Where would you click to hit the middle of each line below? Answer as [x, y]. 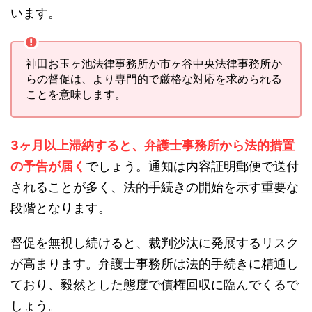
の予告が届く [48, 166]
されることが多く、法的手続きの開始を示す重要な [155, 187]
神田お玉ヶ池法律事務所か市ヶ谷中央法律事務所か [154, 64]
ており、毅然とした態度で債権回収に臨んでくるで [155, 285]
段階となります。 [61, 208]
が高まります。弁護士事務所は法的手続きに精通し [155, 264]
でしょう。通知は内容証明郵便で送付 [192, 166]
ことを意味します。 [76, 94]
